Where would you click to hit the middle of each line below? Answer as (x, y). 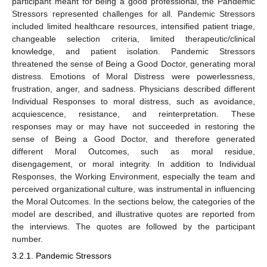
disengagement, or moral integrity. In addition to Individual (133, 164)
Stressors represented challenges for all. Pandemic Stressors (133, 14)
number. (27, 239)
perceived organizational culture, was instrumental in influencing (133, 189)
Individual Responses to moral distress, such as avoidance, (133, 102)
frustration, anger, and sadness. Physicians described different (133, 89)
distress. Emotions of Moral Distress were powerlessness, (133, 77)
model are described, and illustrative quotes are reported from (133, 214)
